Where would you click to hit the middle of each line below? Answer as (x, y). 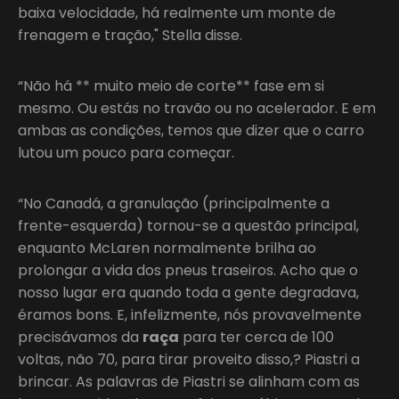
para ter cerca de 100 (256, 337)
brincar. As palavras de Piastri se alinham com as (189, 381)
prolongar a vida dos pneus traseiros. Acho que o (188, 270)
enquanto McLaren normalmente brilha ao (167, 248)
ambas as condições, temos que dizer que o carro (191, 130)
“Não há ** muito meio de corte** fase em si (171, 85)
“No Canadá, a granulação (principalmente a (174, 203)
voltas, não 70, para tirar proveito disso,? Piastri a (189, 359)
